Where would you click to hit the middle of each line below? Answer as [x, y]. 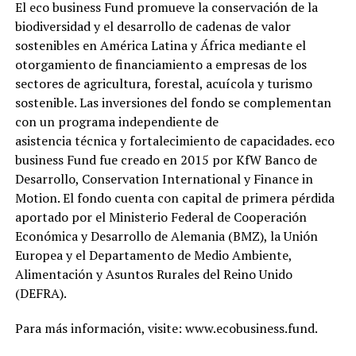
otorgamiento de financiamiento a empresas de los [161, 65]
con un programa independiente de [116, 122]
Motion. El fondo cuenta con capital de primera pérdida [174, 198]
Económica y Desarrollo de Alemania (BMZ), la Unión [166, 236]
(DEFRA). [41, 294]
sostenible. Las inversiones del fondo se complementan [173, 103]
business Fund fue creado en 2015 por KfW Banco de [166, 160]
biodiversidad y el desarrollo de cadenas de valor [153, 27]
